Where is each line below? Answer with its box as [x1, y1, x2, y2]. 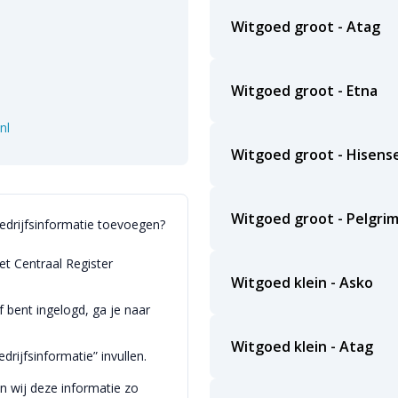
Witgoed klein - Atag [231, 337, 373, 356]
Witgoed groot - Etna [231, 81, 378, 100]
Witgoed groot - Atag [231, 17, 380, 36]
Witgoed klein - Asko [231, 273, 373, 292]
